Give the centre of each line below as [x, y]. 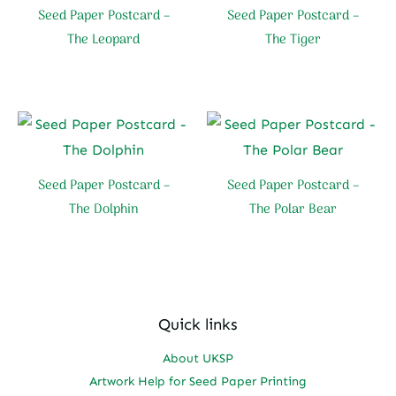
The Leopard [103, 40]
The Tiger [293, 40]
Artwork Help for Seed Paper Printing [198, 382]
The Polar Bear [293, 209]
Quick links [198, 324]
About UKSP [198, 359]
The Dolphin [103, 209]
